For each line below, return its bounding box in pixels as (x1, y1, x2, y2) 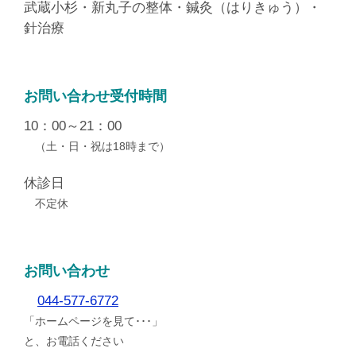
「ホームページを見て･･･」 (24, 315, 163, 328)
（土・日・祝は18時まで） (24, 140, 170, 153)
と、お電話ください (24, 335, 124, 348)
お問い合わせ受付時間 (24, 88, 167, 105)
